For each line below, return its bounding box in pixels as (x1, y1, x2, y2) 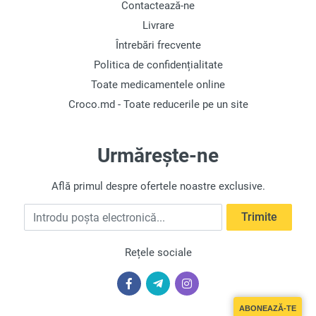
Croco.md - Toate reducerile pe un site (68, 98, 248, 111)
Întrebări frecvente (115, 39, 201, 51)
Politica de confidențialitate (93, 59, 223, 71)
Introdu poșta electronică (23, 205, 147, 218)
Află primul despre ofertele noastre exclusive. (51, 180, 265, 193)
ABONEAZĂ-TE (239, 304, 296, 312)
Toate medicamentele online (91, 78, 225, 91)
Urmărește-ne (97, 144, 219, 167)
